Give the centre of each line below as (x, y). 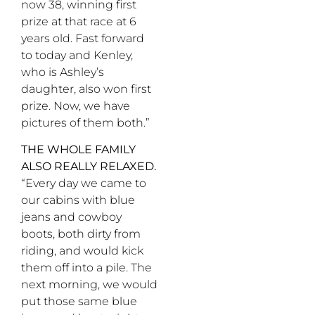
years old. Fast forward (83, 38)
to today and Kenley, (77, 55)
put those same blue (79, 302)
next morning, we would (89, 285)
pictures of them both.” (85, 122)
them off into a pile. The (86, 268)
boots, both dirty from (81, 234)
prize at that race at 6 (79, 21)
